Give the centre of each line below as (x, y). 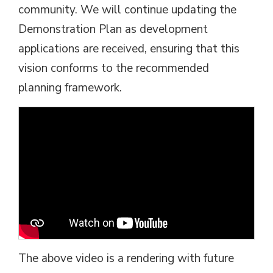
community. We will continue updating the (127, 10)
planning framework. (70, 88)
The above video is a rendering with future (126, 259)
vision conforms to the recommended (114, 68)
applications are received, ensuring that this (129, 49)
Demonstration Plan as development (113, 29)
